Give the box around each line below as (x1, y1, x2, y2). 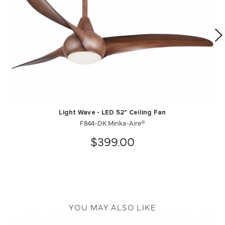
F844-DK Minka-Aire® (80, 118, 145, 127)
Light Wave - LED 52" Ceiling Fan (59, 109, 166, 116)
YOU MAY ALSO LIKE (69, 201, 156, 212)
